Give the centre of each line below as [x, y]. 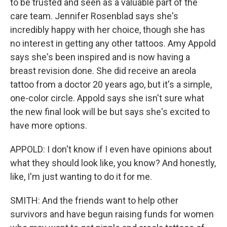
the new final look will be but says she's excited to [110, 112]
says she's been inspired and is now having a [100, 57]
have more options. [49, 125]
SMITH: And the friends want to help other [94, 200]
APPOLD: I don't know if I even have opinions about [111, 149]
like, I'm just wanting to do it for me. [81, 177]
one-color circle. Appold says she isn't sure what [107, 98]
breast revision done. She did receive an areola [103, 71]
